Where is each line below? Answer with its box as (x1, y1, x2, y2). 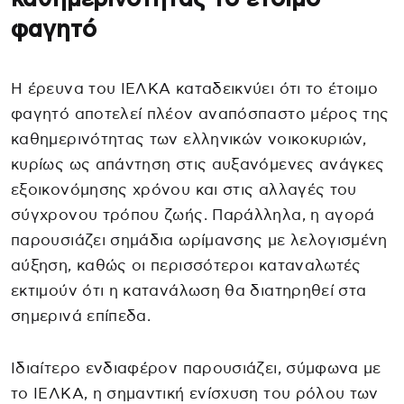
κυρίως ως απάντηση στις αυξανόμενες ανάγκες (11, 156, 385, 172)
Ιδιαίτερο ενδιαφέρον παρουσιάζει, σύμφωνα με (11, 360, 381, 376)
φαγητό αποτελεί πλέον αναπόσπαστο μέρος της (11, 106, 390, 122)
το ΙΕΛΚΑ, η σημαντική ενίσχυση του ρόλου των (11, 385, 379, 401)
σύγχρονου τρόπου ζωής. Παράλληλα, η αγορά (11, 207, 375, 223)
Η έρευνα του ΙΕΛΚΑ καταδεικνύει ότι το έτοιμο (11, 80, 379, 96)
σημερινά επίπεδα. (11, 308, 151, 324)
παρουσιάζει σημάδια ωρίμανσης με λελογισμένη (11, 232, 388, 248)
